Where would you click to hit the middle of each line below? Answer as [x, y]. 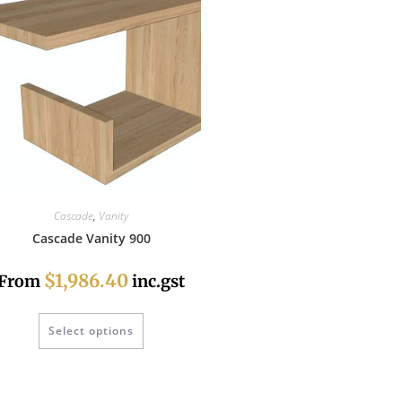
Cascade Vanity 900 [91, 238]
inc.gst [157, 281]
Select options [91, 331]
